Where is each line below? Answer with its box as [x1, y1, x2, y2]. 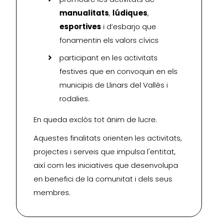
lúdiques [112, 8, 147, 18]
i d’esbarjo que [101, 21, 156, 32]
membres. [34, 187, 71, 198]
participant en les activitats [59, 52, 158, 63]
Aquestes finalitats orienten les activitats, [34, 132, 182, 143]
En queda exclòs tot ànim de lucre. [34, 114, 157, 125]
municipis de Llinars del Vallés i [59, 79, 168, 90]
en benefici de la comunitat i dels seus [34, 173, 172, 184]
